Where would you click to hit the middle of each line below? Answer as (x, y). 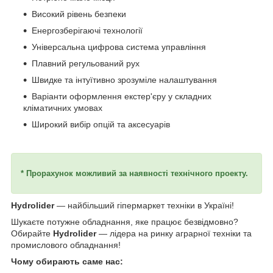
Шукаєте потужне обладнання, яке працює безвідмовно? (125, 222)
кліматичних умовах (63, 108)
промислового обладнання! (66, 245)
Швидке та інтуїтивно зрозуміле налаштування (124, 80)
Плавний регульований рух (86, 63)
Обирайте (32, 233)
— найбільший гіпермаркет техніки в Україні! (144, 205)
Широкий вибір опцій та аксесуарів (101, 124)
